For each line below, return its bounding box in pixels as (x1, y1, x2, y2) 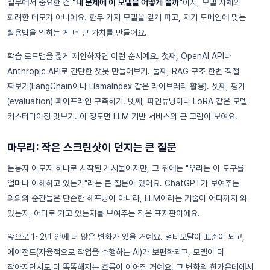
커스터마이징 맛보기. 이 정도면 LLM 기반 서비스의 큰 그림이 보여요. (7, 111, 237, 121)
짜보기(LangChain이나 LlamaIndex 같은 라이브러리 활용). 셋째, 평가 (7, 81, 245, 91)
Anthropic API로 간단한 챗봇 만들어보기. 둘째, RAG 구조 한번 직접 (7, 66, 239, 76)
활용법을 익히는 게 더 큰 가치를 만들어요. (7, 27, 147, 37)
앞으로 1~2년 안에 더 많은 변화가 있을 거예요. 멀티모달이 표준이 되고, (7, 231, 245, 242)
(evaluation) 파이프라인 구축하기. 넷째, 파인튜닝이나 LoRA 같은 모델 (7, 96, 247, 106)
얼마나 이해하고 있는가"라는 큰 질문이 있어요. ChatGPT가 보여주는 (7, 178, 239, 188)
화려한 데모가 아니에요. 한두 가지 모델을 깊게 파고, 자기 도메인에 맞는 (7, 12, 246, 22)
